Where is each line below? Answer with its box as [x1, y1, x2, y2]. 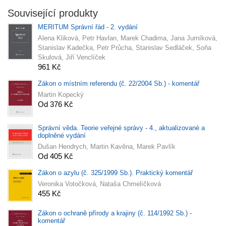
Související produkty [8, 8, 98, 19]
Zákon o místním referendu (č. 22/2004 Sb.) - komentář [38, 80, 199, 88]
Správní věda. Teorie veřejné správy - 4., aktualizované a [38, 124, 205, 132]
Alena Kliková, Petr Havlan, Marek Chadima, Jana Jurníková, [38, 34, 217, 42]
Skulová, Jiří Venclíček [38, 53, 105, 62]
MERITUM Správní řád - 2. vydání [38, 23, 138, 31]
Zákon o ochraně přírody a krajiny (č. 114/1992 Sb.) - [38, 209, 192, 217]
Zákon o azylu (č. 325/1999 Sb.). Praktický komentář [38, 168, 193, 177]
